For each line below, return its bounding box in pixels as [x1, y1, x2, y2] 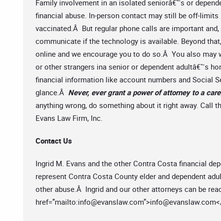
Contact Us [36, 136, 72, 146]
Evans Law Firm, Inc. [36, 113, 103, 123]
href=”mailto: [36, 197, 78, 207]
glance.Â [36, 87, 68, 97]
